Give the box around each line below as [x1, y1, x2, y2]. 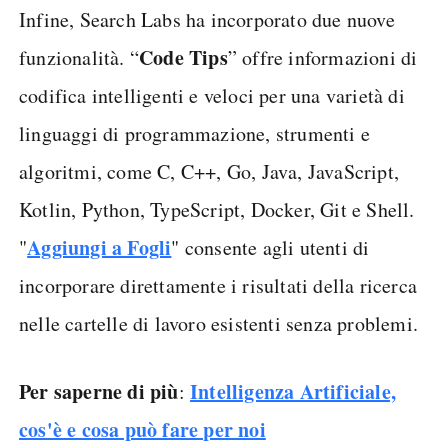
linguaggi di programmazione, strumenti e [19, 120, 371, 147]
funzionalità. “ [19, 44, 139, 71]
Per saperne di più [19, 377, 179, 406]
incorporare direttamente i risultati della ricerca [19, 272, 418, 299]
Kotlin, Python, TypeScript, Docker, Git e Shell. [19, 196, 415, 223]
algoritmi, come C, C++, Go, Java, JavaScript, [19, 158, 400, 185]
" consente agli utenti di [171, 234, 370, 261]
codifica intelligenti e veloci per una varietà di [19, 82, 405, 109]
